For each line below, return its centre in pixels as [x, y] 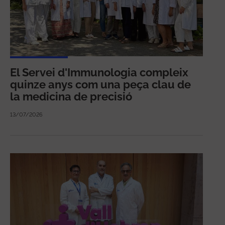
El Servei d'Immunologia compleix [99, 73]
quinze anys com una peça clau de [100, 85]
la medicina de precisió [71, 97]
